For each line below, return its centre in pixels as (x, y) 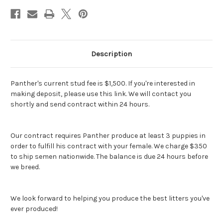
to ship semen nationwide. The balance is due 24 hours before (109, 157)
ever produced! (35, 209)
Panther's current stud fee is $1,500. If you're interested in (103, 84)
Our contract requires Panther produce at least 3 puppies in (108, 136)
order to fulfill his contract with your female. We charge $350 (109, 146)
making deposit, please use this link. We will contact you (101, 94)
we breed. (26, 167)
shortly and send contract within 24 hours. (81, 105)
